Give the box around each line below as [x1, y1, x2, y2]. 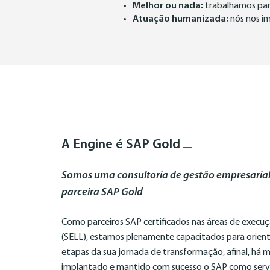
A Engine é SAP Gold [61, 137, 183, 152]
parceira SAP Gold [61, 187, 143, 199]
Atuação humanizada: [133, 14, 228, 24]
